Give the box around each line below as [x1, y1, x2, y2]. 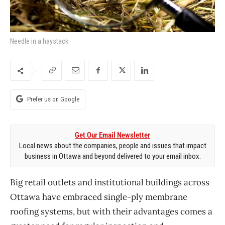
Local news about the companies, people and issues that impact [19, 141, 206, 150]
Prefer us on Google [27, 95, 79, 103]
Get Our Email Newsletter [75, 130, 150, 140]
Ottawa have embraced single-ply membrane [10, 191, 187, 202]
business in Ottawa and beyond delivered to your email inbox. [24, 151, 201, 161]
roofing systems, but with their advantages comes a [10, 205, 212, 217]
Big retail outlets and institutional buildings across [10, 176, 209, 188]
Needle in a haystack [10, 37, 68, 45]
